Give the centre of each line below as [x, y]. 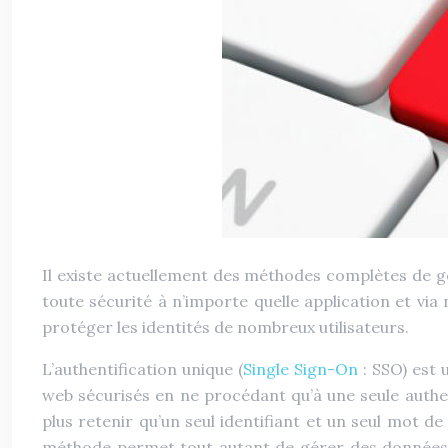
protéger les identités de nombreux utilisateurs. [225, 327]
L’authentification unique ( [143, 369]
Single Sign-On [301, 369]
